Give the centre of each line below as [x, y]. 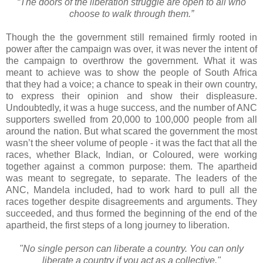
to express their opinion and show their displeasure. [131, 96]
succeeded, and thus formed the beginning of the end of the [131, 213]
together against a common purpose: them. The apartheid [131, 166]
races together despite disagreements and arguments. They [131, 201]
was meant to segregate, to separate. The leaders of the [131, 178]
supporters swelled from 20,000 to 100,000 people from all [131, 119]
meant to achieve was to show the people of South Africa [131, 72]
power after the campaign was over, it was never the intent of [131, 49]
